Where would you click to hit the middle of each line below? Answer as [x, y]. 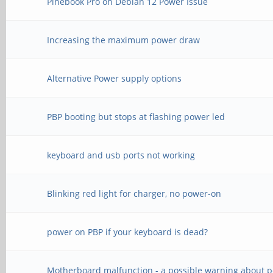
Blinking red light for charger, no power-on [134, 193]
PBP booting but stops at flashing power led [136, 117]
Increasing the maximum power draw [124, 40]
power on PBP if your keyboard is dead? [128, 232]
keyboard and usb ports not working [121, 155]
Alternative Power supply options [115, 78]
